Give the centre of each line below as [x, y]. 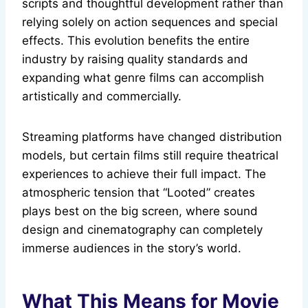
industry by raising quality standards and [135, 59]
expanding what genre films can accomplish [143, 78]
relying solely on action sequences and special [150, 22]
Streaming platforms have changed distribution [152, 137]
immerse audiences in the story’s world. [132, 249]
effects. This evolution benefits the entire [136, 41]
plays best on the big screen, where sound [140, 211]
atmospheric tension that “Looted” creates [139, 193]
